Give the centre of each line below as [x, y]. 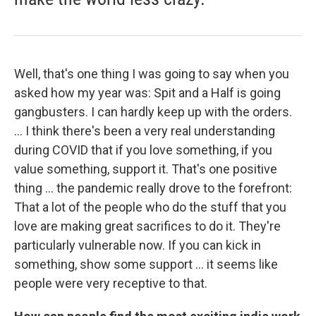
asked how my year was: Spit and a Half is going [147, 92]
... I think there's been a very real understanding [145, 130]
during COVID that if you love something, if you [143, 150]
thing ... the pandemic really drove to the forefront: [153, 188]
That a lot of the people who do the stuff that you [150, 207]
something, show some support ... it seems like [146, 264]
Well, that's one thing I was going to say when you [152, 73]
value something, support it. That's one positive [146, 169]
